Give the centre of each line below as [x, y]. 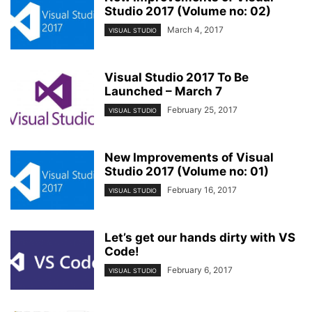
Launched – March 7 [163, 91]
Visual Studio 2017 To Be [177, 77]
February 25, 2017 [202, 110]
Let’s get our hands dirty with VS [200, 237]
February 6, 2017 [200, 270]
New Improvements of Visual [189, 157]
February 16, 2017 [202, 190]
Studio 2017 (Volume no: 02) [188, 11]
